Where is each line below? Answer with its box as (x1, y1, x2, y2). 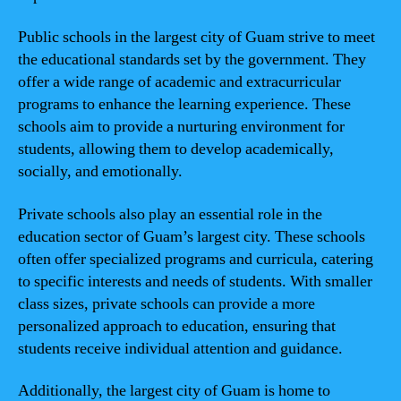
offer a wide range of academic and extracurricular (18, 72, 341, 92)
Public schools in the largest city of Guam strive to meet (18, 27, 375, 47)
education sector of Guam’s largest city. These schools (18, 226, 365, 247)
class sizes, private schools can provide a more (18, 293, 315, 314)
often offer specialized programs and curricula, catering (18, 248, 373, 269)
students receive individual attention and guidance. (18, 337, 343, 359)
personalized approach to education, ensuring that (18, 315, 336, 337)
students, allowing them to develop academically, (18, 139, 334, 159)
